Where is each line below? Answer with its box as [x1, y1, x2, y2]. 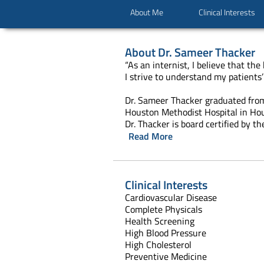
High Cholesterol [125, 237, 192, 252]
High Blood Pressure [125, 225, 206, 240]
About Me [130, 5, 164, 18]
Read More [128, 128, 173, 143]
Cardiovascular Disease [125, 190, 259, 204]
